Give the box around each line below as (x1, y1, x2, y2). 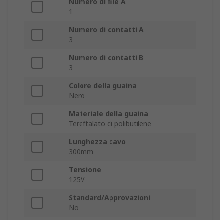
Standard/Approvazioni (69, 193, 150, 203)
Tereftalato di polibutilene (69, 119, 151, 129)
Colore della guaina (69, 81, 137, 91)
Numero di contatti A (69, 25, 144, 35)
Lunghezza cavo (69, 137, 126, 147)
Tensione (69, 165, 101, 175)
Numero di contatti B (69, 53, 143, 63)
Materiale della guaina (69, 109, 148, 119)
